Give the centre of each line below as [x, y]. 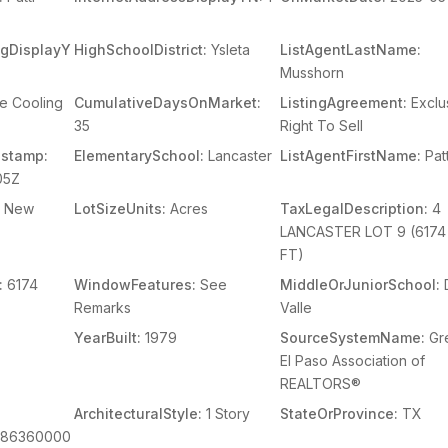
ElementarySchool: [138, 155]
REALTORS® [321, 383]
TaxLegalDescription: [354, 208]
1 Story [225, 413]
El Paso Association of [353, 360]
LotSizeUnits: [119, 208]
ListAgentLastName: [351, 49]
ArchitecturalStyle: [137, 413]
